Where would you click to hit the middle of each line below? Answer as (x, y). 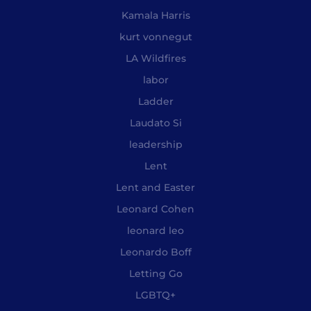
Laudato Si (155, 123)
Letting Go (155, 274)
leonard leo (155, 231)
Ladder (155, 102)
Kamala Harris (155, 16)
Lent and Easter (155, 188)
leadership (155, 145)
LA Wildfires (155, 59)
